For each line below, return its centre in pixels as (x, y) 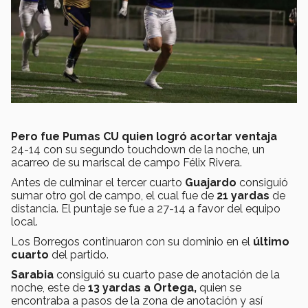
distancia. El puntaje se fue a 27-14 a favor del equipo (146, 209)
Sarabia (32, 275)
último (271, 242)
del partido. (79, 255)
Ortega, (176, 288)
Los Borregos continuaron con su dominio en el (132, 242)
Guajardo (211, 183)
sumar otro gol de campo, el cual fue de (114, 196)
